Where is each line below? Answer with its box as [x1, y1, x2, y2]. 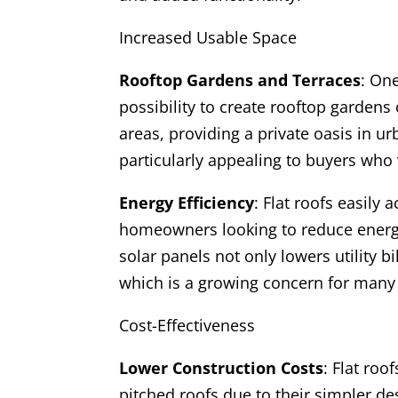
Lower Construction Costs [119, 357, 324, 379]
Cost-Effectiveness [119, 314, 256, 337]
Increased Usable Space [119, 27, 298, 49]
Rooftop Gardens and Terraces [119, 69, 362, 92]
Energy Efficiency [119, 192, 255, 214]
